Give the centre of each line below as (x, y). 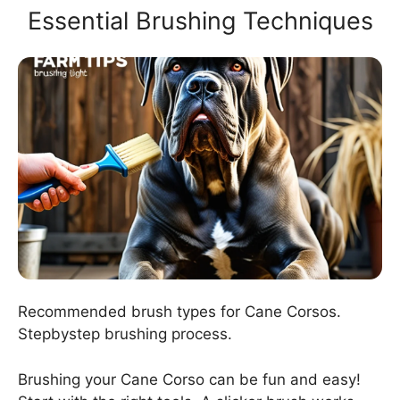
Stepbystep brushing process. (125, 334)
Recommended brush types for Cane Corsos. (179, 312)
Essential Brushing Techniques (200, 21)
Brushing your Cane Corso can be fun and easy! (189, 379)
